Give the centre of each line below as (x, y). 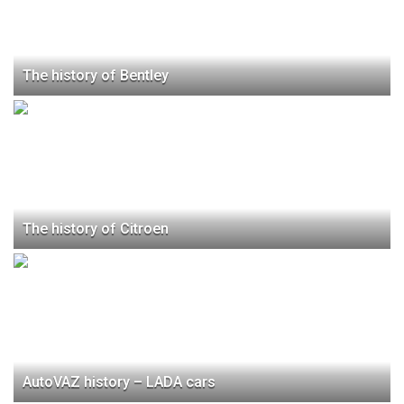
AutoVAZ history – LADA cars (119, 382)
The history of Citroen (96, 229)
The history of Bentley (96, 76)
